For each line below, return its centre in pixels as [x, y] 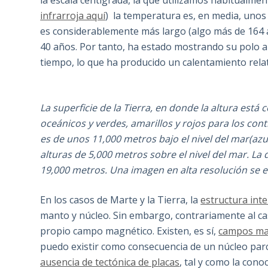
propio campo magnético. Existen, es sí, [130, 231]
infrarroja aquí [73, 16]
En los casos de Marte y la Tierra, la [121, 200]
